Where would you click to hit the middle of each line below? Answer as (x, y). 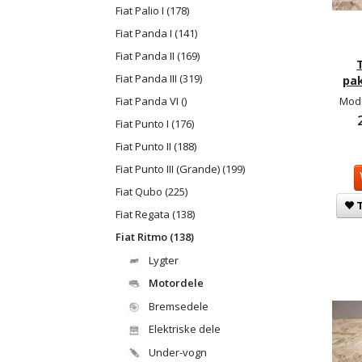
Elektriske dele (185, 329)
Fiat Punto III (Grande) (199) (180, 169)
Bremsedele (179, 306)
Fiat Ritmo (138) (155, 237)
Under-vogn (178, 352)
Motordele (176, 283)
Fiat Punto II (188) (156, 147)
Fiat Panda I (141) (156, 34)
